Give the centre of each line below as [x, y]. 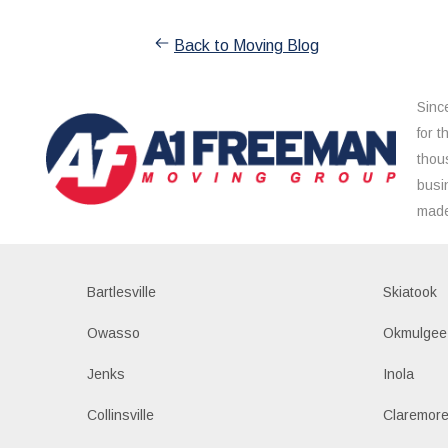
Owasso [113, 332]
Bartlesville [121, 291]
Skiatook [410, 291]
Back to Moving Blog [246, 45]
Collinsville [120, 414]
